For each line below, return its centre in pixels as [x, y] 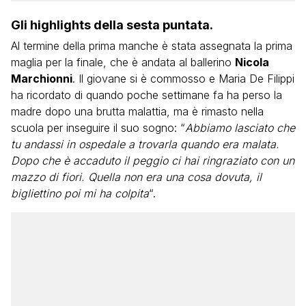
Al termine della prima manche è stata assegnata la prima [152, 46]
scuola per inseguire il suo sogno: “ [98, 128]
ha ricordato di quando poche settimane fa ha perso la [147, 95]
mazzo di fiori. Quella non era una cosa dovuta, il [136, 177]
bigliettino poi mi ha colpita [80, 193]
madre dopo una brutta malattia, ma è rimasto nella [137, 111]
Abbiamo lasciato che [240, 128]
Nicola [252, 62]
